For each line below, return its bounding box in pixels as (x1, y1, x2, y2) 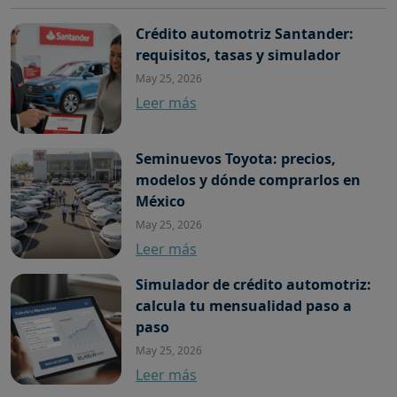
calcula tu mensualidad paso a (136, 296, 352, 316)
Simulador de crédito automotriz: (136, 275, 371, 295)
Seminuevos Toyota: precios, (136, 149, 336, 169)
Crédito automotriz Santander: (136, 24, 354, 44)
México (136, 191, 185, 212)
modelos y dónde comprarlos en (136, 170, 361, 191)
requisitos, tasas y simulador (136, 45, 340, 66)
